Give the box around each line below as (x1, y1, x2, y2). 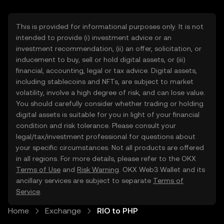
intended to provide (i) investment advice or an (16, 33, 171, 41)
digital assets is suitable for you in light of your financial (16, 110, 199, 118)
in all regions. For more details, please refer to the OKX (16, 154, 196, 162)
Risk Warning (77, 165, 119, 173)
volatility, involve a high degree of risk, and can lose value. (16, 88, 205, 96)
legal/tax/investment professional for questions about (16, 132, 195, 140)
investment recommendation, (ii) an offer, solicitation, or (16, 44, 201, 52)
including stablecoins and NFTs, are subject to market (16, 77, 193, 85)
